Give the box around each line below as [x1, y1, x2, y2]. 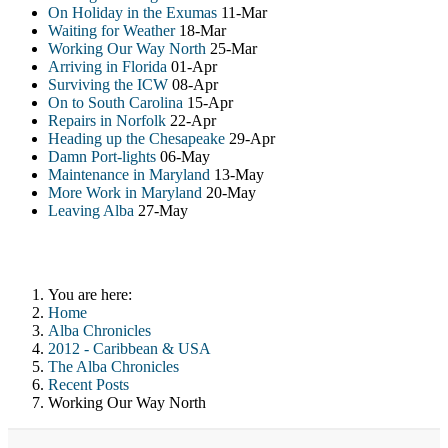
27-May [138, 201, 188, 219]
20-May [206, 183, 256, 201]
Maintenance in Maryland [48, 165, 210, 183]
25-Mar [210, 39, 257, 57]
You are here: [48, 285, 140, 303]
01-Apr [171, 57, 217, 75]
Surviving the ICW [48, 75, 168, 93]
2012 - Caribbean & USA [48, 339, 211, 357]
